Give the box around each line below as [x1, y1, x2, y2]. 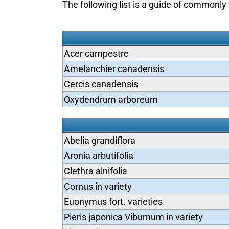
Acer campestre [63, 48, 129, 59]
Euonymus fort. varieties [63, 196, 163, 207]
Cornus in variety [63, 181, 132, 192]
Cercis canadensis [63, 79, 138, 89]
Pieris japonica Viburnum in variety [63, 212, 203, 222]
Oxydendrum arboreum [63, 94, 158, 105]
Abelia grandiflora [63, 135, 135, 146]
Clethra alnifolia [63, 166, 127, 176]
